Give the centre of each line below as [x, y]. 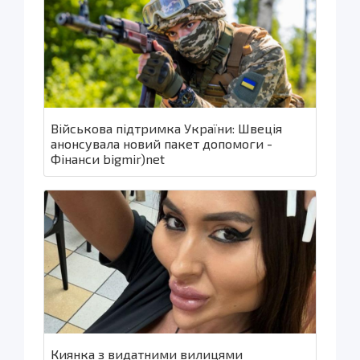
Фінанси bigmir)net [108, 159]
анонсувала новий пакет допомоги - [162, 144]
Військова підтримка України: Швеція [166, 129]
